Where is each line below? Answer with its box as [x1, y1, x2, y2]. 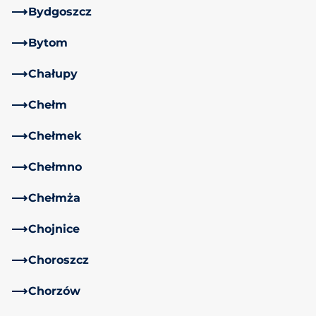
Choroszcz [28, 253, 89, 267]
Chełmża [28, 190, 80, 205]
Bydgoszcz [28, 4, 92, 18]
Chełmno [28, 159, 82, 174]
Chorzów [28, 284, 80, 298]
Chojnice [28, 221, 80, 236]
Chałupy [28, 66, 78, 80]
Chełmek [28, 128, 82, 142]
